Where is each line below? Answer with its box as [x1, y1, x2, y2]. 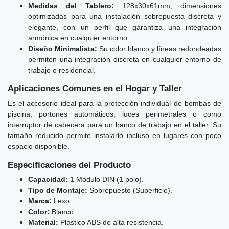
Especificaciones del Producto [8, 159, 131, 170]
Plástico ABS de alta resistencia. [58, 218, 164, 226]
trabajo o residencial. [28, 65, 96, 74]
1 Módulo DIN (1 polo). [68, 175, 144, 184]
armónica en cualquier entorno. [28, 33, 129, 42]
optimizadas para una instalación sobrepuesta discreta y [28, 12, 221, 20]
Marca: [28, 196, 52, 205]
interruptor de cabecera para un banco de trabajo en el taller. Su [8, 120, 221, 129]
